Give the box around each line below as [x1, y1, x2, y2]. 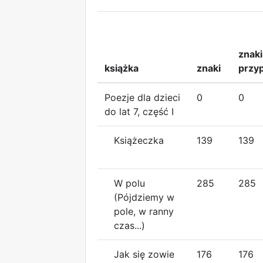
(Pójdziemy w [114, 191, 174, 203]
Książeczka [114, 134, 164, 146]
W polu [114, 177, 145, 189]
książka [104, 62, 139, 74]
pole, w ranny [114, 205, 174, 217]
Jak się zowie [114, 248, 174, 260]
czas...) [114, 219, 145, 231]
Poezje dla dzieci [104, 91, 180, 103]
